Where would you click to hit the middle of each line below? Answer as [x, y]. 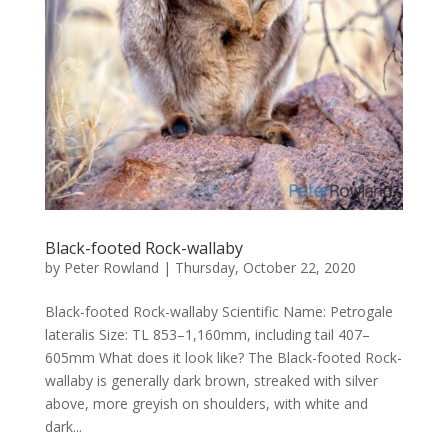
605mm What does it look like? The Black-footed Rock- [223, 358]
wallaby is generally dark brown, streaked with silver [211, 381]
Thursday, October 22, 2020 [265, 268]
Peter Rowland [111, 268]
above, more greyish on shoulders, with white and [206, 404]
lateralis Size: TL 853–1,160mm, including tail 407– [207, 335]
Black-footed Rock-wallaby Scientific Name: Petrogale [218, 312]
